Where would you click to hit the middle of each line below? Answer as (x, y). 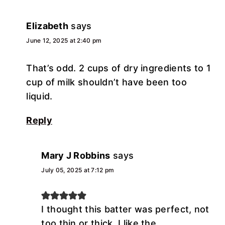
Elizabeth (47, 26)
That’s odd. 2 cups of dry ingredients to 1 (119, 68)
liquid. (39, 96)
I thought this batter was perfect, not (125, 209)
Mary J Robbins (76, 155)
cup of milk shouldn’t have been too (106, 82)
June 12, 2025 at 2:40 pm (64, 40)
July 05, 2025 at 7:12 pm (78, 170)
